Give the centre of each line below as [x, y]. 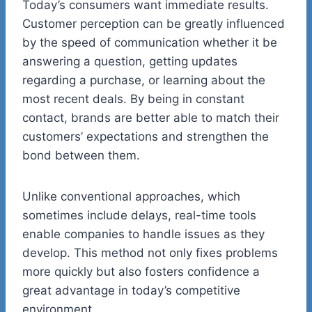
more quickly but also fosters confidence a [141, 271]
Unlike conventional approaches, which [131, 196]
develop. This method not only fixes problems [150, 252]
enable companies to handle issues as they [143, 234]
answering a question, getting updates [130, 61]
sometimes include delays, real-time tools [139, 215]
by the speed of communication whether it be [150, 42]
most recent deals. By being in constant [133, 99]
